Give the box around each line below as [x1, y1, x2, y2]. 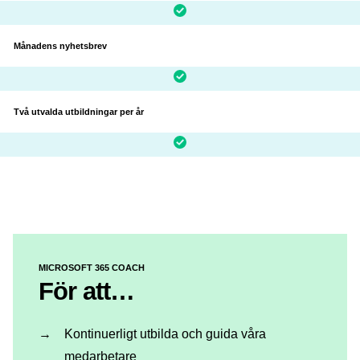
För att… [39, 276, 134, 305]
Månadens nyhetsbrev [14, 40, 107, 51]
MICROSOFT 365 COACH [39, 262, 145, 272]
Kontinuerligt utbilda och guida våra [64, 326, 266, 341]
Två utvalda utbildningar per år [14, 106, 144, 117]
